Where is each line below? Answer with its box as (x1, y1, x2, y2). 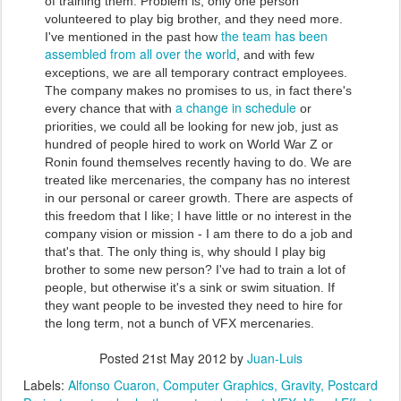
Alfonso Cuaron (68, 376, 156, 394)
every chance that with (45, 101, 175, 115)
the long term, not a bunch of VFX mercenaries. (45, 316, 314, 330)
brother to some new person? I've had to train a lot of (45, 262, 346, 277)
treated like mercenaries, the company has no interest (45, 173, 350, 187)
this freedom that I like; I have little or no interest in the (45, 209, 352, 223)
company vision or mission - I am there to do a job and (45, 226, 353, 241)
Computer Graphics (163, 376, 274, 394)
